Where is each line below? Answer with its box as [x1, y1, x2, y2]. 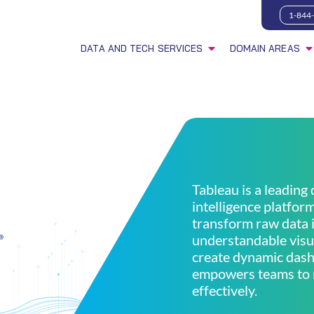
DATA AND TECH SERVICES [81, 43, 203, 55]
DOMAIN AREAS [229, 43, 300, 55]
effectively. [191, 282, 257, 299]
